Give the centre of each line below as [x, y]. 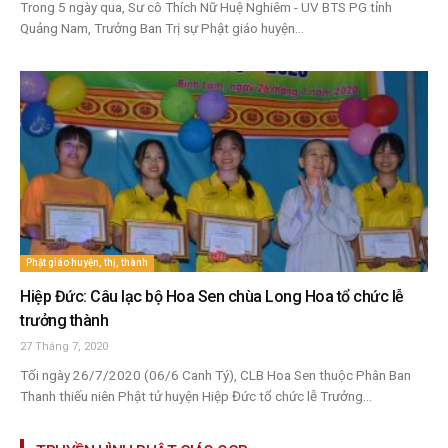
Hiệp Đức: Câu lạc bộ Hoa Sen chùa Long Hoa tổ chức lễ [212, 297]
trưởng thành [64, 321]
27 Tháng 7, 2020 [64, 347]
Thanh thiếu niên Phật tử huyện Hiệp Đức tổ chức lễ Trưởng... [196, 396]
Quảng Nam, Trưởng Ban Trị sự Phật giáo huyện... [162, 27]
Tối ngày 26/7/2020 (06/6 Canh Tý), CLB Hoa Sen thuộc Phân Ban [215, 375]
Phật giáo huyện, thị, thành [87, 263]
